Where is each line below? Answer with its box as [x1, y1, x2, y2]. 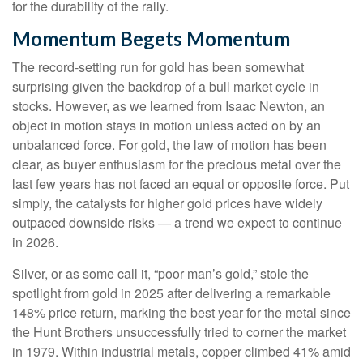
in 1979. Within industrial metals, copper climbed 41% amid [12, 342, 351, 361]
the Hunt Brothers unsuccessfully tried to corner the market [12, 322, 346, 342]
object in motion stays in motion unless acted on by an [12, 116, 321, 135]
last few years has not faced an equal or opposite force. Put [12, 174, 349, 194]
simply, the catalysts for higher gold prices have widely [12, 194, 322, 213]
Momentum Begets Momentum [12, 27, 290, 51]
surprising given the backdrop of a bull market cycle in [12, 77, 319, 96]
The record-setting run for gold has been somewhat [12, 58, 304, 77]
